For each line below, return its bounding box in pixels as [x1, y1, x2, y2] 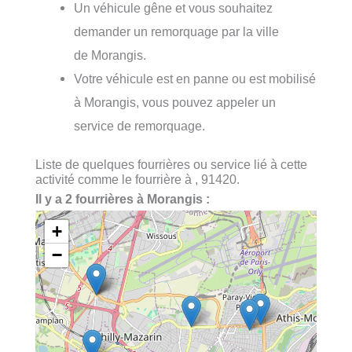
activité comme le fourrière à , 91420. [35, 171, 240, 186]
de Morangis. [74, 48, 147, 63]
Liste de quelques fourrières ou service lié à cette [35, 156, 307, 171]
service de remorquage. [74, 119, 206, 134]
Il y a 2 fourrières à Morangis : [35, 191, 210, 206]
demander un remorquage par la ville [74, 24, 280, 39]
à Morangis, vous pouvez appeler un [74, 95, 277, 110]
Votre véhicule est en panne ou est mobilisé [74, 71, 317, 86]
